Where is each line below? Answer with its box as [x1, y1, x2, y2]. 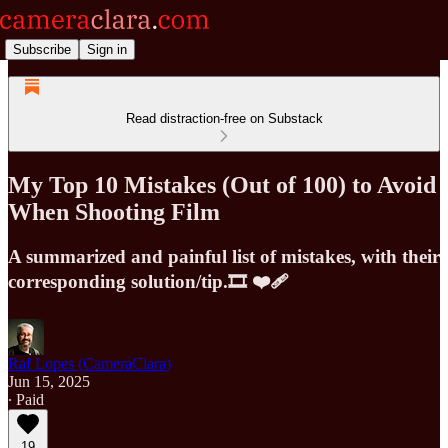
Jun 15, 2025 [8, 372, 90, 390]
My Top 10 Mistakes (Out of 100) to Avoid [8, 171, 436, 198]
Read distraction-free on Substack [125, 111, 323, 126]
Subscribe [13, 41, 71, 57]
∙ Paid [8, 390, 44, 408]
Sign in [87, 41, 127, 57]
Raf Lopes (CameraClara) [8, 354, 171, 372]
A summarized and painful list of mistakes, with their [8, 245, 440, 267]
